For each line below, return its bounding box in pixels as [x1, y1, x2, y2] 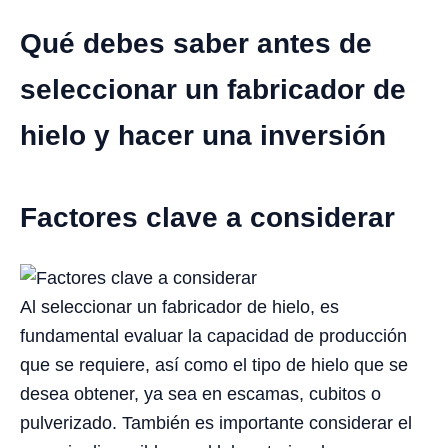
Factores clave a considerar [20, 202, 395, 233]
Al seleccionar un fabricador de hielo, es [20, 297, 339, 318]
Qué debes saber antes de [20, 28, 372, 59]
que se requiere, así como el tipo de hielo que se [20, 355, 408, 376]
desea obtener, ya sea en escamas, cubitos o [20, 384, 381, 405]
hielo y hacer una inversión [20, 120, 386, 151]
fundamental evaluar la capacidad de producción [20, 326, 407, 347]
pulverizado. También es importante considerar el [20, 413, 412, 434]
